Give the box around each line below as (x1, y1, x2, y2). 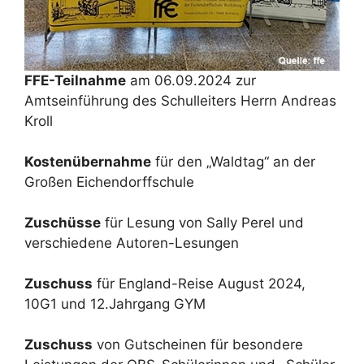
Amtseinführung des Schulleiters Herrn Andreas (24, 92, 336, 109)
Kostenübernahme (24, 153, 151, 170)
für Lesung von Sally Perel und (101, 214, 304, 231)
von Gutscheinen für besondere (93, 336, 303, 353)
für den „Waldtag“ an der (151, 153, 315, 170)
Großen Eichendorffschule (24, 173, 194, 190)
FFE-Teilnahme (24, 71, 126, 89)
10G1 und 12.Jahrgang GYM (24, 295, 206, 312)
